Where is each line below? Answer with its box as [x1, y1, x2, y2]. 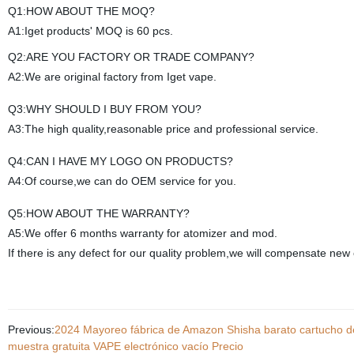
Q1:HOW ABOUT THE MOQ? [7, 5, 155, 17]
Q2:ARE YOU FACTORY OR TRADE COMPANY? [7, 51, 254, 63]
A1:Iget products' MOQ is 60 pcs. [7, 24, 173, 37]
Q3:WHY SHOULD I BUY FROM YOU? [7, 103, 201, 115]
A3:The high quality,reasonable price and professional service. [7, 122, 318, 135]
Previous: [7, 323, 55, 336]
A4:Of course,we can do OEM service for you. [7, 175, 236, 187]
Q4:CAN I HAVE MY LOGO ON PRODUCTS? [7, 155, 233, 168]
